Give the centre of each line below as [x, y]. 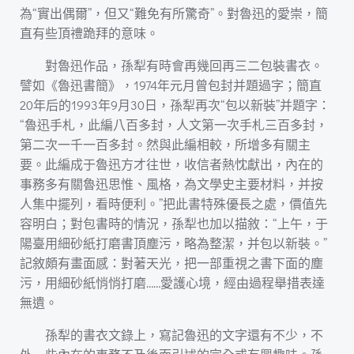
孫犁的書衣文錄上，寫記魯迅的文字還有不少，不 [184, 335]
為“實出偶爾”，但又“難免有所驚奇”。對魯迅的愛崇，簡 [174, 13]
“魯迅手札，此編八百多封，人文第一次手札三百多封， [174, 124]
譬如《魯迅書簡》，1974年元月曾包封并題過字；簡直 [171, 85]
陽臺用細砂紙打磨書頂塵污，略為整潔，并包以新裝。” [173, 243]
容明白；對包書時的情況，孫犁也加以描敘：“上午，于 [174, 223]
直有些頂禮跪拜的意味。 [89, 33]
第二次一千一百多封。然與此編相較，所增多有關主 [165, 144]
